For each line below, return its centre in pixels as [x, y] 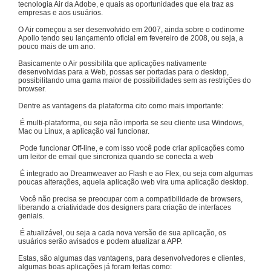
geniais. [31, 216]
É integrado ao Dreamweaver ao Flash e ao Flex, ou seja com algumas [136, 174]
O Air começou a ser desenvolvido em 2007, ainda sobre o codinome [131, 30]
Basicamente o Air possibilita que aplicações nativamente [113, 64]
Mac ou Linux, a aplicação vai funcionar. [84, 132]
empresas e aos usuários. [60, 13]
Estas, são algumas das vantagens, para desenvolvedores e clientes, [132, 259]
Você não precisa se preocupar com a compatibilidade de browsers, [131, 199]
